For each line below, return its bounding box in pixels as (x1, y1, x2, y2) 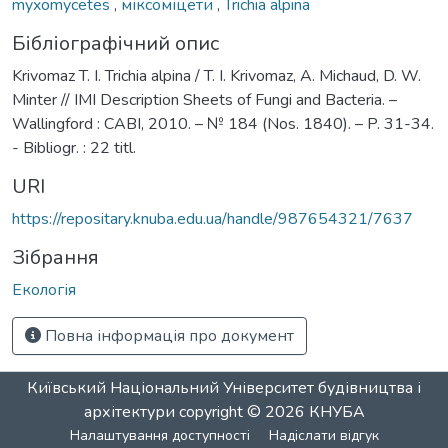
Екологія (12, 278, 76, 301)
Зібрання (12, 243, 99, 271)
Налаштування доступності (69, 426, 250, 445)
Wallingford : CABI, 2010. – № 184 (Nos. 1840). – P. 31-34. (12, 112, 434, 135)
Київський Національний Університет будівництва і (27, 377, 421, 399)
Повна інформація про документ (41, 324, 294, 347)
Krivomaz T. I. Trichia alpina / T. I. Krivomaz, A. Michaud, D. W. (12, 64, 421, 87)
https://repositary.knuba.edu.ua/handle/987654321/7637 (12, 207, 413, 230)
